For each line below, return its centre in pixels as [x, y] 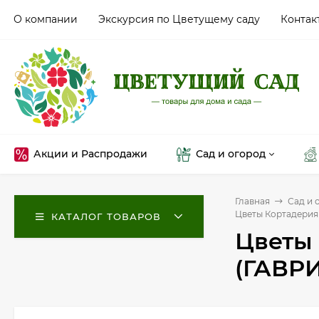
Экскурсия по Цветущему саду [179, 19]
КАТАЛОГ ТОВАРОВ [106, 216]
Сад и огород [231, 154]
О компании [46, 19]
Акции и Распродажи [90, 154]
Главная [252, 201]
